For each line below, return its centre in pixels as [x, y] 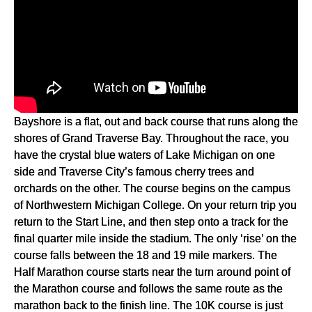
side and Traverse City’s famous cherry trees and [134, 172]
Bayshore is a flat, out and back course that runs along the [156, 122]
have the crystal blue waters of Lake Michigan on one [145, 155]
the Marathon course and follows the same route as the [148, 289]
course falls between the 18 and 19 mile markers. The [146, 255]
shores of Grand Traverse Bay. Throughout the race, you [151, 138]
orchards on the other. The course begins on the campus [152, 188]
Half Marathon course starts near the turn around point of [152, 272]
